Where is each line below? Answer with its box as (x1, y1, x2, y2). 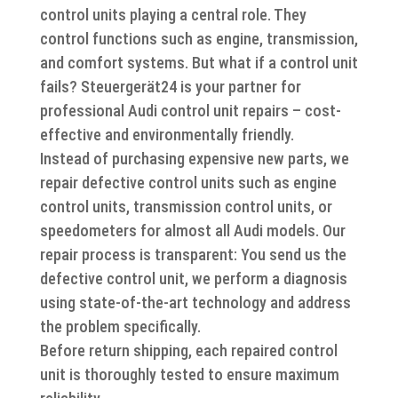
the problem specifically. (39, 317, 201, 336)
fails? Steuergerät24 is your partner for (39, 77, 301, 96)
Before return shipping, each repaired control (39, 341, 338, 360)
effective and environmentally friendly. (39, 125, 294, 144)
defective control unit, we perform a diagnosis (39, 269, 347, 288)
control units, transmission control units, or (39, 197, 332, 216)
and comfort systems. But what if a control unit (39, 53, 358, 72)
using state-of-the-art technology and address (39, 293, 351, 312)
